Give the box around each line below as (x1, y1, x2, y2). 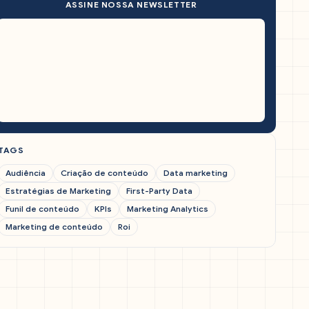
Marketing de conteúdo (6, 221, 103, 232)
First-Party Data (126, 186, 192, 196)
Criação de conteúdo (61, 168, 148, 178)
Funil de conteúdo (6, 203, 79, 214)
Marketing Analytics (127, 203, 208, 214)
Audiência (6, 168, 46, 178)
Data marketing (163, 168, 228, 178)
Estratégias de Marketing (6, 186, 111, 196)
